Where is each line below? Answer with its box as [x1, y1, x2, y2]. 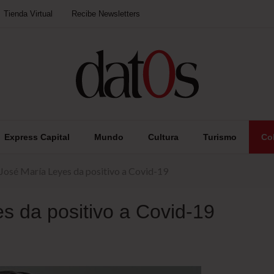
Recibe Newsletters [72, 9, 140, 18]
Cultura [148, 132, 179, 142]
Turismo [203, 132, 237, 142]
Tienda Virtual [4, 9, 53, 18]
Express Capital [4, 132, 70, 142]
